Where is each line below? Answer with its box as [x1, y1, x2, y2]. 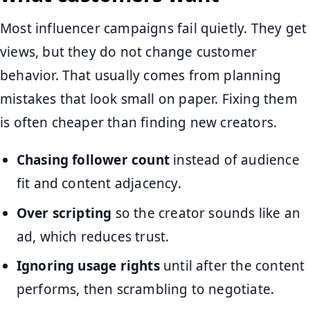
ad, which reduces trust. [16, 227, 170, 246]
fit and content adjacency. [16, 174, 181, 193]
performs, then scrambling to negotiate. [16, 280, 275, 299]
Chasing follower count [16, 151, 170, 170]
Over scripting [16, 203, 112, 222]
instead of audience [169, 151, 300, 170]
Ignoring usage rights [16, 257, 160, 275]
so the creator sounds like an [111, 203, 301, 222]
